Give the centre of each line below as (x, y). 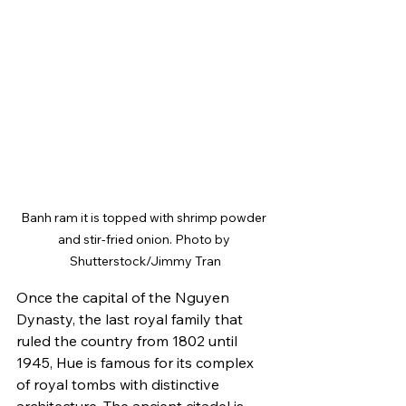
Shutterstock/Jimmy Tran (145, 261)
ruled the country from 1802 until (129, 340)
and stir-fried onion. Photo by (145, 239)
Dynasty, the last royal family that (131, 319)
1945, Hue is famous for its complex (137, 362)
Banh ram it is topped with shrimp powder (145, 217)
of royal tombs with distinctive (120, 384)
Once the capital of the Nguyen (125, 297)
